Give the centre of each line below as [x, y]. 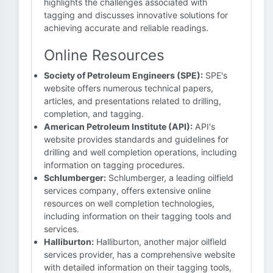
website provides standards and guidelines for [136, 139]
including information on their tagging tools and [138, 216]
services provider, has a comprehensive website [140, 254]
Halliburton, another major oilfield [160, 242]
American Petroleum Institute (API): [118, 126]
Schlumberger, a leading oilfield [170, 178]
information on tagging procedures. [114, 165]
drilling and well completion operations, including [140, 152]
